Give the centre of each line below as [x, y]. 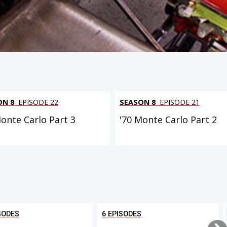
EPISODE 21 [178, 102]
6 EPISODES [122, 214]
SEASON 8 [137, 102]
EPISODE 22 [37, 102]
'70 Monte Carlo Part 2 [168, 120]
